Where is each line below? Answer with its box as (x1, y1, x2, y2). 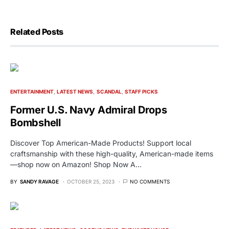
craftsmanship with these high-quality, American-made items (10, 149, 213, 158)
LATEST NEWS (57, 88, 94, 95)
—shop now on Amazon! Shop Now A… (10, 160, 142, 169)
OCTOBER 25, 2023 (67, 178, 114, 185)
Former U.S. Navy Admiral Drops (10, 104, 167, 117)
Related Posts (10, 27, 63, 37)
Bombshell (10, 117, 61, 129)
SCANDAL (96, 88, 122, 95)
